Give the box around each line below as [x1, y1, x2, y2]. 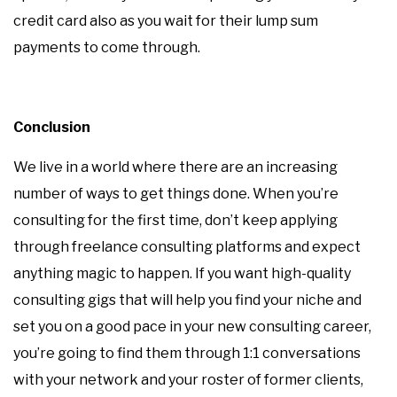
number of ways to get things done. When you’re [13, 185, 339, 202]
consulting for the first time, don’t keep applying [13, 212, 338, 229]
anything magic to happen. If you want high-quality [13, 265, 351, 282]
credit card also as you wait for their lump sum [13, 12, 318, 29]
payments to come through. [13, 39, 200, 56]
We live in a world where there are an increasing [13, 159, 338, 175]
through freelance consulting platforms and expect [13, 238, 361, 255]
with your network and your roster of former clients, [13, 371, 363, 388]
